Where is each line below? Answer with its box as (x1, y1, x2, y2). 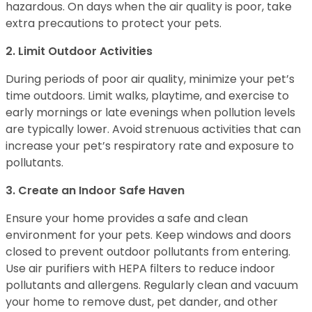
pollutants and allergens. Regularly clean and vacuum (6, 277, 298, 293)
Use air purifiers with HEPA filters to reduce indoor (6, 260, 275, 276)
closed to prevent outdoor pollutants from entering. (6, 244, 290, 260)
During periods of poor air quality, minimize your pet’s (6, 71, 295, 87)
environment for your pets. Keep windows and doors (6, 227, 291, 243)
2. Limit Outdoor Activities (6, 43, 153, 59)
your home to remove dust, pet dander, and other (6, 294, 278, 310)
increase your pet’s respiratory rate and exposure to (6, 138, 294, 154)
